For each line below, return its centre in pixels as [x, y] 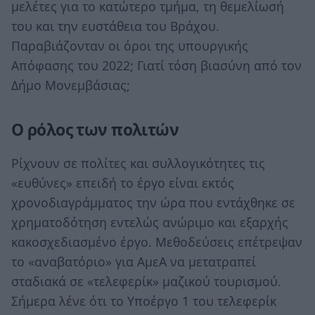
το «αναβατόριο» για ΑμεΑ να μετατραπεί [134, 261]
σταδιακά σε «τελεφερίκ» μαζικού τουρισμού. [146, 281]
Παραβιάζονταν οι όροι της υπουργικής [130, 46]
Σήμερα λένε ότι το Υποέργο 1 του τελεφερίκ [144, 301]
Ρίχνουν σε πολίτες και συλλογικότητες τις [138, 163]
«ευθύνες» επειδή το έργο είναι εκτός [123, 182]
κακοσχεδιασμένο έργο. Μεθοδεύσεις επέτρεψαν [157, 242]
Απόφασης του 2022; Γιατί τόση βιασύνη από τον [156, 66]
